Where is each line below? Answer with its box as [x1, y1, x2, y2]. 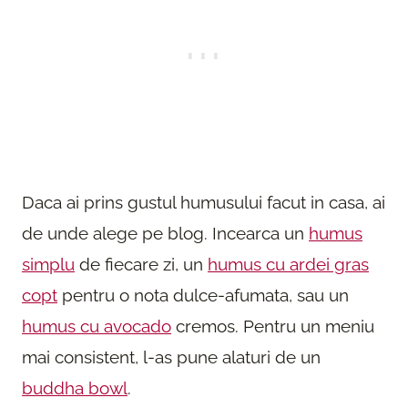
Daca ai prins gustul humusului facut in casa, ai [22, 192, 385, 213]
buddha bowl [22, 378, 127, 399]
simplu [22, 254, 75, 275]
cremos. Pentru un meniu [171, 316, 374, 337]
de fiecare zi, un [75, 254, 208, 275]
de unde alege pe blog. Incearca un [22, 223, 309, 244]
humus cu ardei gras [208, 254, 369, 275]
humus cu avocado [22, 316, 171, 337]
